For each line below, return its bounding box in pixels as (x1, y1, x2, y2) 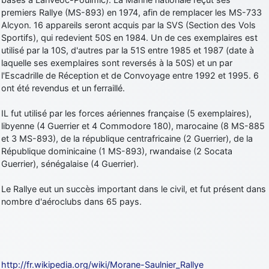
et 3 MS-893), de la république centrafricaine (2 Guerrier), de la (1, 133, 253, 144)
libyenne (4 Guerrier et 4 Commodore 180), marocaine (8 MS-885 (1, 120, 265, 131)
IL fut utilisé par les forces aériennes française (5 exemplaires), (1, 107, 252, 118)
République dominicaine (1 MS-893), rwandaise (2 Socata (1, 145, 232, 156)
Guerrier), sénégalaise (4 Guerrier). (1, 158, 139, 169)
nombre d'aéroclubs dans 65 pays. (1, 196, 142, 207)
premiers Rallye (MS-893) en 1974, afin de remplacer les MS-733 (1, 7, 262, 17)
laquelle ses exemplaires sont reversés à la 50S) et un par (1, 57, 232, 68)
